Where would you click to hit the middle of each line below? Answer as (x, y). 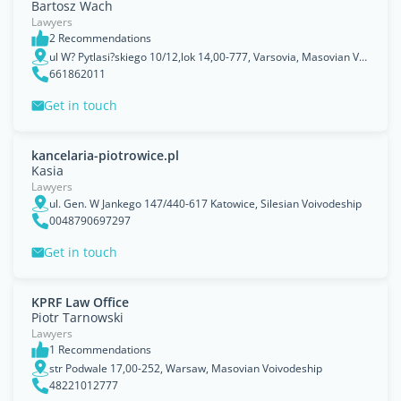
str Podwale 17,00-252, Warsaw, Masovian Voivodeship (186, 368)
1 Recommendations (100, 350)
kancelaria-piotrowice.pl (105, 155)
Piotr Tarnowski (77, 317)
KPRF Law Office (80, 302)
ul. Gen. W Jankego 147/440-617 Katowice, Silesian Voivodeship (205, 203)
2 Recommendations (100, 38)
